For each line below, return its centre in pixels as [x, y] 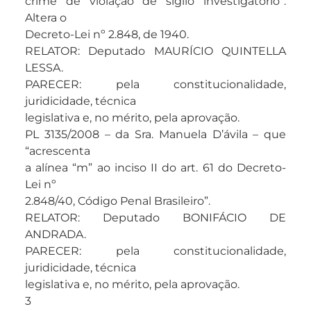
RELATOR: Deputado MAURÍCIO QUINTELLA [155, 51]
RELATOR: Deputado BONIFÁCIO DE [155, 218]
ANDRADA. [56, 235]
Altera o [46, 18]
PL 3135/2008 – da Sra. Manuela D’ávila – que [155, 135]
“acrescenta [58, 151]
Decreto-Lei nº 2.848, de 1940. [107, 35]
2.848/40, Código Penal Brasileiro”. [118, 201]
